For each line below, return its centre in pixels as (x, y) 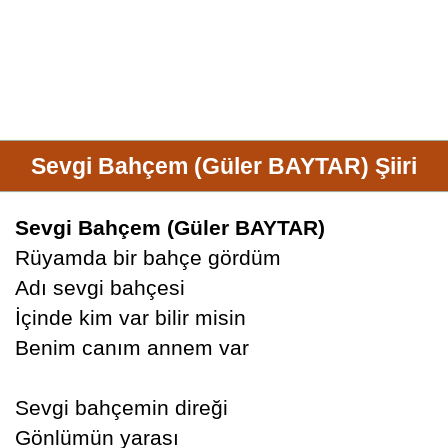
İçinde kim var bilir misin (130, 317)
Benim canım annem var (131, 347)
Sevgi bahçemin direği (121, 407)
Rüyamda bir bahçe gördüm (147, 257)
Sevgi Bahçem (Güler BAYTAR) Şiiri (223, 166)
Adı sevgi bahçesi (99, 287)
